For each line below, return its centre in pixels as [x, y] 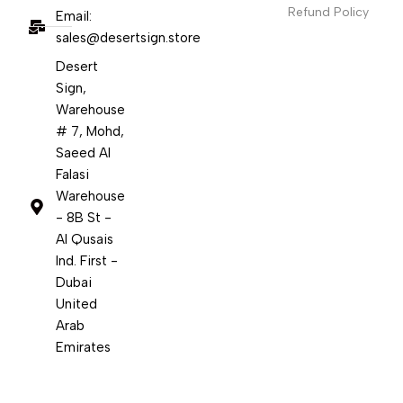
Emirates [83, 347]
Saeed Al [83, 152]
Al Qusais [84, 239]
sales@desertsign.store [128, 37]
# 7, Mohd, [90, 131]
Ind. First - [86, 260]
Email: [73, 16]
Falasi [72, 174]
